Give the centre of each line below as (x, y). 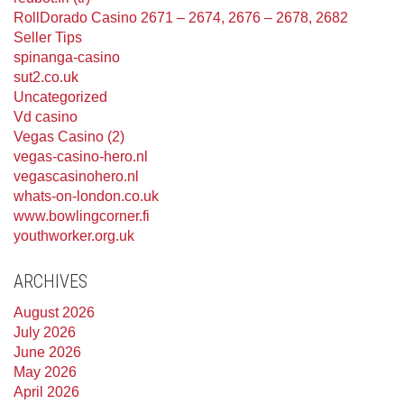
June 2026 (47, 352)
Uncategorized (60, 97)
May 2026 (45, 372)
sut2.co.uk (46, 77)
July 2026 (45, 332)
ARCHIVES (50, 281)
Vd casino (46, 117)
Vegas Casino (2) (69, 137)
